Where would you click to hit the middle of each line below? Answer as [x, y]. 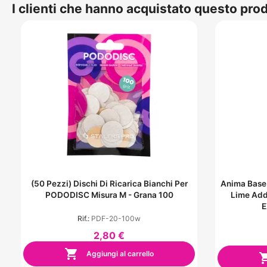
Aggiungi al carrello [119, 253]
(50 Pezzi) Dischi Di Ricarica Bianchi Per [109, 184]
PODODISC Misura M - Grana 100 [109, 195]
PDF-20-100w [116, 219]
